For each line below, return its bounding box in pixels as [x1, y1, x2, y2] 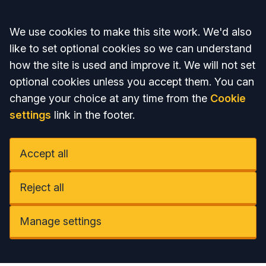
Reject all [20, 181, 64, 194]
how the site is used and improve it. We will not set [9, 59, 255, 71]
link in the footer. [51, 109, 135, 121]
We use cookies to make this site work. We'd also [9, 26, 252, 38]
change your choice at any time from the [9, 92, 210, 104]
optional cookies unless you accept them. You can [9, 75, 254, 88]
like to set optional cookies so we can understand [9, 42, 252, 55]
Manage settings [20, 215, 102, 227]
